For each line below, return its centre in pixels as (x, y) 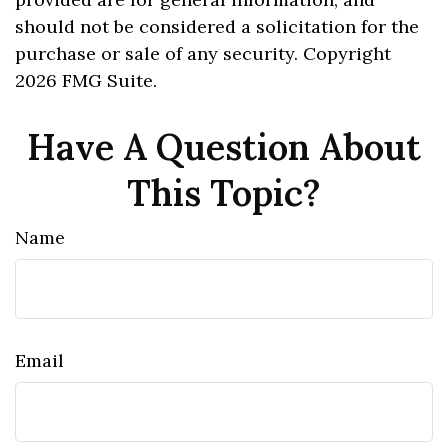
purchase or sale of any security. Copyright (203, 53)
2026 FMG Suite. (86, 80)
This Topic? (224, 193)
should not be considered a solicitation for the (217, 26)
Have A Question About (224, 147)
